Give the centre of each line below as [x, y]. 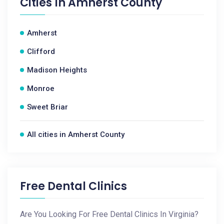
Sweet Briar [47, 107]
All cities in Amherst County [76, 134]
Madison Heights [57, 70]
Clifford [41, 51]
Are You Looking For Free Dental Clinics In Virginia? [109, 214]
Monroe [41, 88]
